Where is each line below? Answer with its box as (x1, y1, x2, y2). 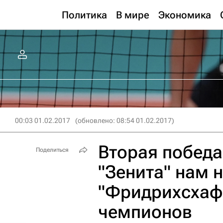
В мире (116, 9, 149, 21)
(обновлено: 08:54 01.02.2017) (75, 116, 174, 124)
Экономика (158, 9, 211, 21)
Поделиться (36, 146, 69, 153)
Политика (62, 9, 107, 21)
